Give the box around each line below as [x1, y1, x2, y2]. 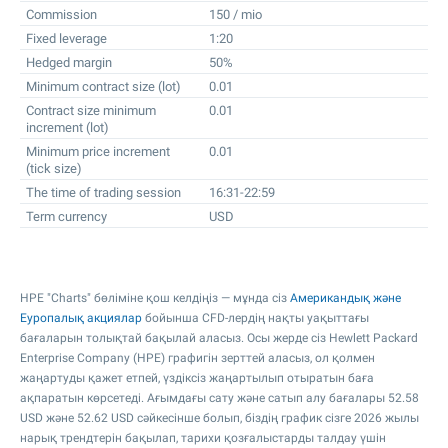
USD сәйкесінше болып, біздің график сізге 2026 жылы [108, 411, 419, 425]
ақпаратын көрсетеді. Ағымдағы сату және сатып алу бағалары [20, 391, 388, 405]
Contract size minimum [26, 103, 156, 118]
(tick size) [26, 161, 82, 176]
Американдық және [290, 291, 401, 305]
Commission [26, 7, 97, 22]
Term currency [26, 209, 107, 224]
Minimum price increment [26, 144, 170, 159]
